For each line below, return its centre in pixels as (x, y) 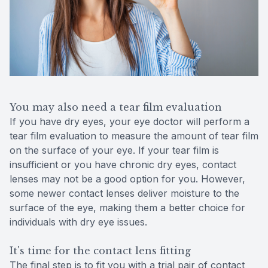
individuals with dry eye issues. (78, 222)
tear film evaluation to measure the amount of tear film (134, 136)
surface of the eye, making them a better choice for (127, 208)
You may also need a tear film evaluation (116, 107)
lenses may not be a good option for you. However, (127, 179)
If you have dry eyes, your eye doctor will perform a (130, 122)
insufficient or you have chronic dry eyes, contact (123, 165)
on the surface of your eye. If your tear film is (114, 150)
